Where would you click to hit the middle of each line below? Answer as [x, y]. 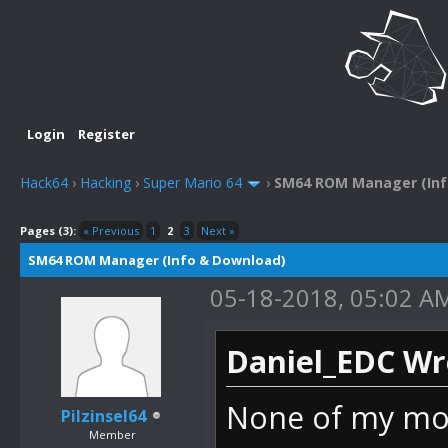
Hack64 [44, 183]
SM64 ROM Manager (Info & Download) [156, 259]
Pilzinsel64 [103, 415]
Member [112, 434]
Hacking [105, 183]
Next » [218, 230]
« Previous [111, 230]
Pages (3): [48, 230]
